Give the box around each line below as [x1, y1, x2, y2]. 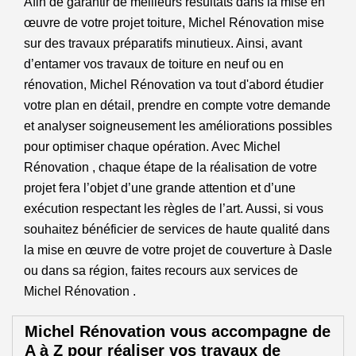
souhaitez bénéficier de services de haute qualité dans [24, 222, 330, 236]
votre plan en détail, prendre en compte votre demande [24, 99, 331, 112]
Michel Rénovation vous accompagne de [25, 323, 331, 340]
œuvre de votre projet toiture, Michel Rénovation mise [24, 16, 324, 29]
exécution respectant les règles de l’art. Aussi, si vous [24, 202, 323, 215]
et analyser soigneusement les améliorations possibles [24, 119, 332, 133]
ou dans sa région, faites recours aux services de [24, 264, 298, 277]
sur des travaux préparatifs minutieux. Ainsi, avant [24, 37, 302, 50]
